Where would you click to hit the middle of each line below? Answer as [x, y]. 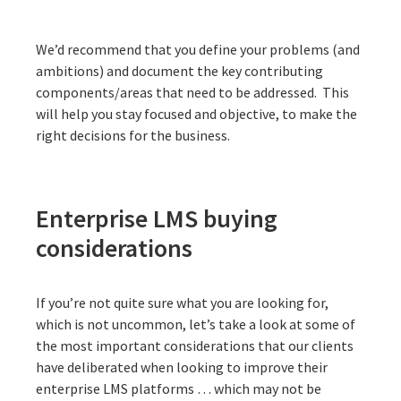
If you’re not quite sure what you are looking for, [182, 302]
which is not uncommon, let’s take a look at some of [196, 324]
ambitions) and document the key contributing [179, 70]
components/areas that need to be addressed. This [192, 92]
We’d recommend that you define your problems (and [198, 49]
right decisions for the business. [134, 135]
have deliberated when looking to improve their [182, 367]
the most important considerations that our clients [195, 345]
